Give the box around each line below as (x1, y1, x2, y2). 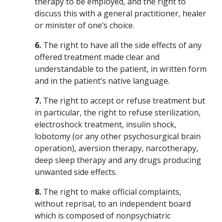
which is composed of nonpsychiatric (35, 210, 170, 221)
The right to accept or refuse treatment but (41, 95, 205, 106)
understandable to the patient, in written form (35, 63, 207, 74)
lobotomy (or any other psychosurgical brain (35, 130, 201, 142)
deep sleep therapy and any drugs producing (35, 154, 201, 166)
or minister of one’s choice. (35, 19, 134, 31)
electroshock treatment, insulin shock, (35, 118, 176, 130)
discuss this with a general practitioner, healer (35, 7, 206, 19)
